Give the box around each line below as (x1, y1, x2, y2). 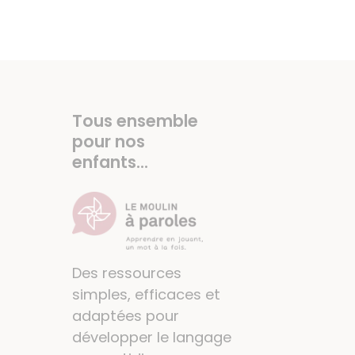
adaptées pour (71, 306, 179, 326)
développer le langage (71, 327, 231, 348)
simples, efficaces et (71, 284, 220, 305)
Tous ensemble (71, 109, 198, 132)
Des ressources (71, 263, 181, 284)
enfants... (71, 151, 148, 174)
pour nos (71, 130, 145, 153)
